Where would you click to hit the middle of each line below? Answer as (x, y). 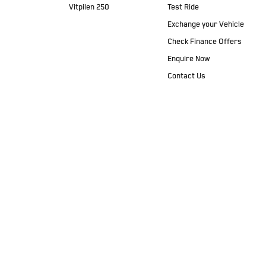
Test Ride (183, 7)
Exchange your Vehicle (206, 24)
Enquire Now (189, 59)
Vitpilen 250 (89, 7)
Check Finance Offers (205, 42)
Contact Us (186, 76)
